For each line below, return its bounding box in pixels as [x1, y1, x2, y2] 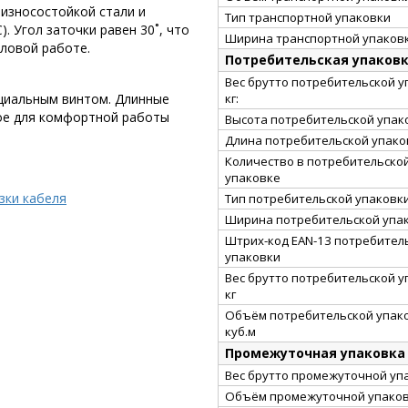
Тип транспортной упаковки [225, 8, 391, 25]
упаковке [225, 168, 280, 186]
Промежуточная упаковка [225, 343, 405, 362]
